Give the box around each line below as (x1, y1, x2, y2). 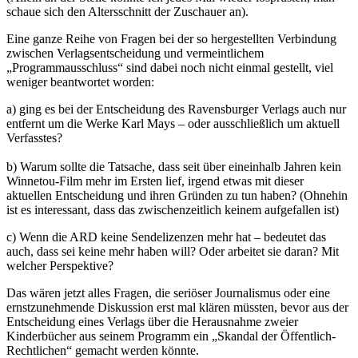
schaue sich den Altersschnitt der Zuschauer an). (6, 4, 249, 18)
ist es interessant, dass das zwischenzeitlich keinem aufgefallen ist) (6, 202, 339, 217)
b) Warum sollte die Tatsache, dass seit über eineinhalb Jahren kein (6, 159, 341, 173)
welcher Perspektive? (6, 258, 113, 272)
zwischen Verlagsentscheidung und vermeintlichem (6, 46, 264, 60)
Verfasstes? (6, 130, 62, 145)
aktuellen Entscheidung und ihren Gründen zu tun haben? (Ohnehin (6, 188, 348, 202)
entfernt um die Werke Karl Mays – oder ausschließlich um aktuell (6, 116, 340, 130)
